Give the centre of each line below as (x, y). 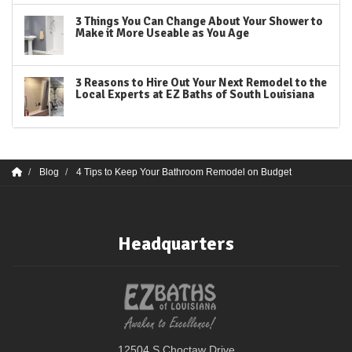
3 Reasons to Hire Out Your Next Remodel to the (201, 82)
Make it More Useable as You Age (162, 33)
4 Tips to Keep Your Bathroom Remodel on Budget (184, 172)
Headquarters (176, 244)
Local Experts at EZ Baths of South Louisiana (195, 94)
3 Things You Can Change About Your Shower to (199, 21)
